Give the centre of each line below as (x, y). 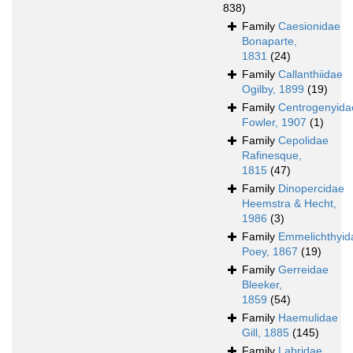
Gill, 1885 (266, 333)
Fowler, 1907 (274, 123)
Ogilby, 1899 (273, 89)
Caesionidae (309, 26)
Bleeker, (262, 285)
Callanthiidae (310, 74)
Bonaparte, (269, 41)
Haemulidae (308, 318)
